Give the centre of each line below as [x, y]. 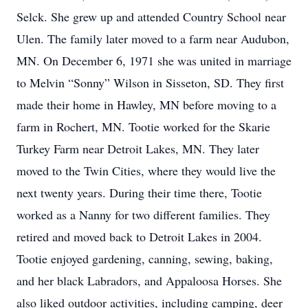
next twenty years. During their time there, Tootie [139, 192]
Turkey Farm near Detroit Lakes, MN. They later [138, 148]
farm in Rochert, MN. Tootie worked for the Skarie [143, 126]
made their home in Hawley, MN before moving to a [146, 104]
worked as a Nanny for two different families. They [143, 214]
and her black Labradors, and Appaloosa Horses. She [149, 280]
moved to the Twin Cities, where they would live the [146, 170]
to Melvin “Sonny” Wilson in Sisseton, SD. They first [150, 82]
